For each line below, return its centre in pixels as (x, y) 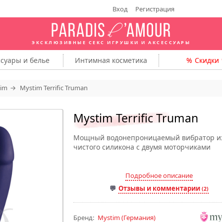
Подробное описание (159, 176)
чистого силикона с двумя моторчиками (142, 147)
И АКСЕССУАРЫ (165, 42)
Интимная (93, 60)
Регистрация (155, 9)
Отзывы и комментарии (160, 189)
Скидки (207, 60)
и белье (35, 60)
